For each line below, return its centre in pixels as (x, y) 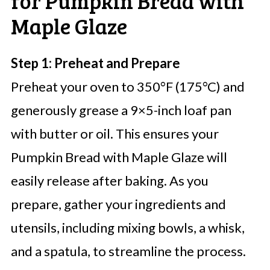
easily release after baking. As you (109, 181)
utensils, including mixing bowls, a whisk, (127, 228)
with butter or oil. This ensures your (115, 134)
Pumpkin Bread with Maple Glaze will (119, 157)
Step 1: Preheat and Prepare (95, 63)
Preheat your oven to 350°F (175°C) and (127, 87)
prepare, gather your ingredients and (118, 204)
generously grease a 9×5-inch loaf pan (121, 110)
